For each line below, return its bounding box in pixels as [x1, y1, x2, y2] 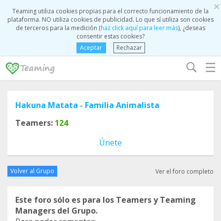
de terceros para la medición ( [16, 24, 101, 32]
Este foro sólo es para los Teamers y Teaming [15, 194, 196, 205]
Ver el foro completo [155, 167, 214, 176]
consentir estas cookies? [76, 32, 145, 40]
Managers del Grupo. [15, 205, 98, 216]
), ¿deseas [178, 24, 205, 32]
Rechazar [116, 43, 142, 52]
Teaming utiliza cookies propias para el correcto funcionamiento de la [12, 7, 209, 15]
